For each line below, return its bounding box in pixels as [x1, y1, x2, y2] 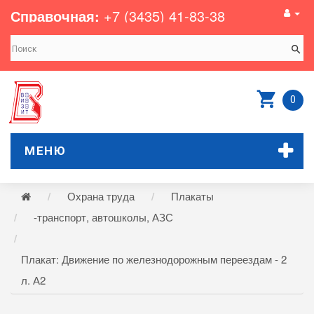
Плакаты [171, 189, 214, 203]
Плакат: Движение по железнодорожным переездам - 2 [21, 252, 287, 266]
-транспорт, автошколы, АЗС [34, 210, 173, 224]
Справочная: [11, 6, 100, 26]
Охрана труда [67, 189, 135, 203]
